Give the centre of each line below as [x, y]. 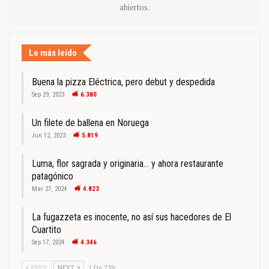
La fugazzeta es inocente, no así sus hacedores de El [131, 217]
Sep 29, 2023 [48, 95]
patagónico [53, 177]
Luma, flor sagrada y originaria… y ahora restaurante [128, 164]
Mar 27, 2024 [49, 189]
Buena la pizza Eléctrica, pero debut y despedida [123, 82]
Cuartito [47, 230]
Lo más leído [53, 53]
